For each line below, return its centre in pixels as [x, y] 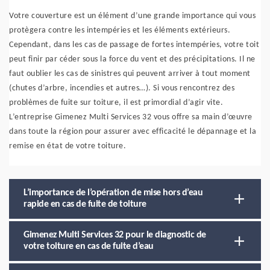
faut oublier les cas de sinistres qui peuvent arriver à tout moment [130, 74]
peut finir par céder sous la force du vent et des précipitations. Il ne [132, 59]
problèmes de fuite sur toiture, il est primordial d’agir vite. [116, 103]
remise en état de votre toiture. [67, 146]
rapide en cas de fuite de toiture [85, 204]
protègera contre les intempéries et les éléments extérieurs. [120, 30]
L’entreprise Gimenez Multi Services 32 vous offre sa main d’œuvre [131, 117]
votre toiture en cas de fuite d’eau [89, 246]
